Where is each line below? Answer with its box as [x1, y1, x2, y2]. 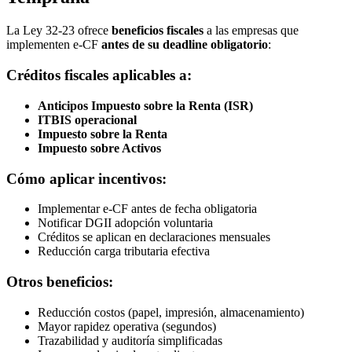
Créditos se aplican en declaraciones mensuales [38, 230, 270, 244]
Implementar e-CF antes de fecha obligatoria [38, 202, 257, 216]
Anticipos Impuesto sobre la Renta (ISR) [38, 98, 253, 112]
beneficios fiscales [112, 24, 203, 38]
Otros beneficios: [6, 273, 113, 290]
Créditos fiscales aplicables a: [6, 67, 192, 84]
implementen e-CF [6, 38, 101, 52]
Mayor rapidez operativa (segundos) [38, 319, 216, 333]
